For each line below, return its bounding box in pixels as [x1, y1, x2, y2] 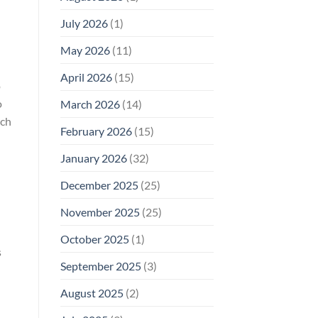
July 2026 [60, 16, 108, 30]
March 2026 [60, 97, 120, 111]
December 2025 [60, 177, 138, 192]
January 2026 [60, 150, 127, 165]
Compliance [146, 29, 188, 39]
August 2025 [60, 285, 124, 300]
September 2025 [60, 258, 141, 273]
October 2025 [60, 231, 129, 246]
